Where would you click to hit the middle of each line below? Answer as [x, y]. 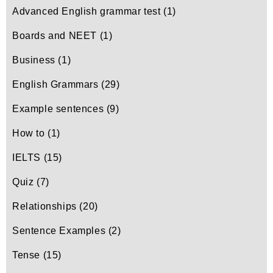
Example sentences [58, 109]
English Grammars [55, 85]
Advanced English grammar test [87, 12]
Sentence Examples [59, 231]
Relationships [44, 207]
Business [34, 60]
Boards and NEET [55, 36]
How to [29, 133]
